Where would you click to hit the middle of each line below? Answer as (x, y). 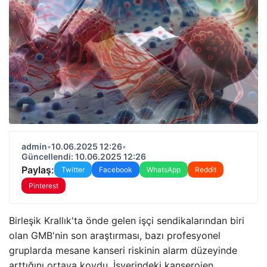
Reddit (206, 170)
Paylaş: (38, 170)
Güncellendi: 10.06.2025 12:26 (84, 156)
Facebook (116, 170)
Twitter (73, 170)
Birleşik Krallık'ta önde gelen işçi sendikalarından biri (127, 221)
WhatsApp (164, 170)
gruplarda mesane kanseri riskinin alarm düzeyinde (123, 250)
